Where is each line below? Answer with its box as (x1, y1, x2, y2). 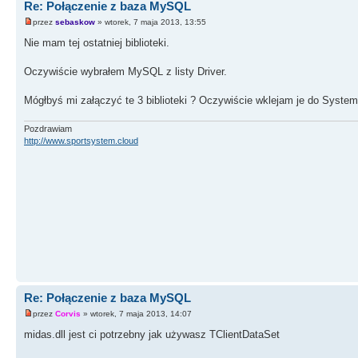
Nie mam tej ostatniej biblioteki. (24, 36, 169, 49)
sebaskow (55, 17, 95, 26)
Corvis (55, 308, 81, 318)
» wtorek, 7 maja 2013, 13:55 (95, 17, 206, 26)
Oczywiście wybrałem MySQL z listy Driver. (24, 65, 227, 78)
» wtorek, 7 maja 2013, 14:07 (81, 308, 192, 318)
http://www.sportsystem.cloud (24, 136, 138, 146)
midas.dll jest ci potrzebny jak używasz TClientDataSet (24, 328, 280, 340)
